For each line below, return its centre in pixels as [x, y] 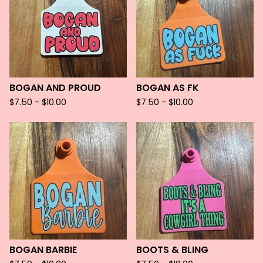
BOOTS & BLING [172, 250]
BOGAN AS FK [168, 88]
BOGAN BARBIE [43, 250]
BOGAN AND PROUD [55, 88]
